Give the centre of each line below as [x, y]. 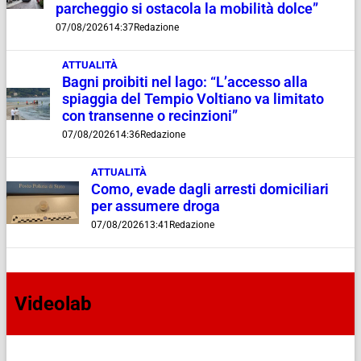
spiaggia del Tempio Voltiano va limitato [193, 99]
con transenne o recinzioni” [149, 116]
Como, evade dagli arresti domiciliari [210, 189]
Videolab [53, 303]
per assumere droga [155, 206]
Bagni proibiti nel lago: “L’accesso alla [185, 82]
